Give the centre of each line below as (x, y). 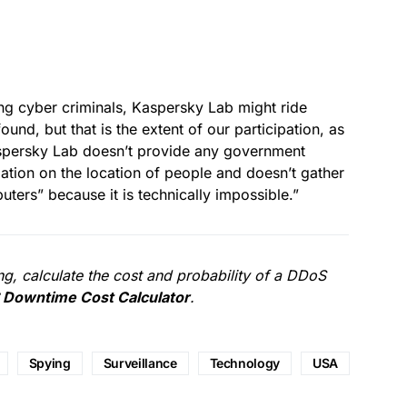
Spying (50, 362)
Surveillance (140, 362)
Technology (245, 362)
